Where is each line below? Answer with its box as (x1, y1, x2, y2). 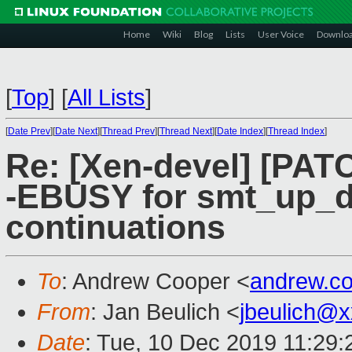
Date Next (55, 126, 97, 137)
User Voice (258, 28, 304, 40)
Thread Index (268, 126, 324, 137)
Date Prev (8, 126, 50, 137)
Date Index (217, 126, 263, 137)
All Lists (68, 85, 145, 110)
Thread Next (159, 126, 212, 137)
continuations (5, 209, 225, 247)
